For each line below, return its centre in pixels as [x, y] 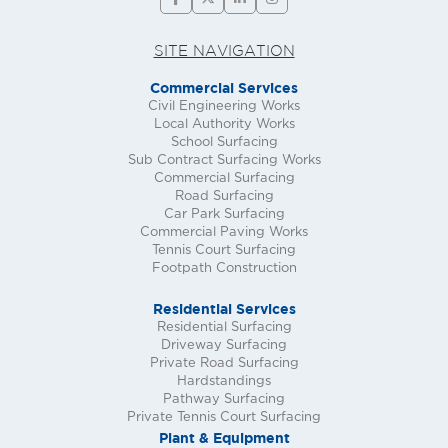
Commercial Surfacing [224, 179]
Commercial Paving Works [224, 233]
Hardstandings [224, 382]
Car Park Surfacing [224, 215]
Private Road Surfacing [224, 364]
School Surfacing [224, 143]
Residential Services [224, 309]
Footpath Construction [224, 269]
